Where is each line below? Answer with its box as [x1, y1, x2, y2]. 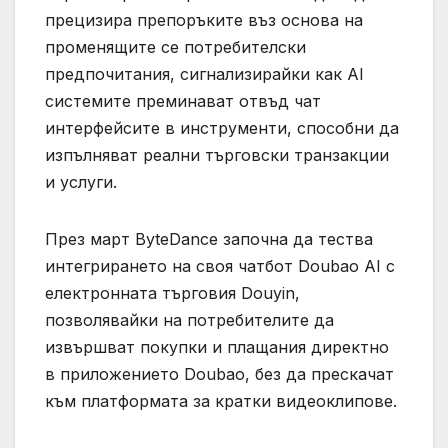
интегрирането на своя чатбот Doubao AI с [45, 256, 395, 277]
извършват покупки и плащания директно [45, 337, 389, 358]
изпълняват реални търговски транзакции [45, 145, 389, 166]
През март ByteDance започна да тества [45, 229, 373, 250]
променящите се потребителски [45, 37, 306, 58]
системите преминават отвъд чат [45, 91, 321, 112]
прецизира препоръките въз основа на [45, 10, 363, 31]
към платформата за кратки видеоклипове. [45, 391, 397, 412]
